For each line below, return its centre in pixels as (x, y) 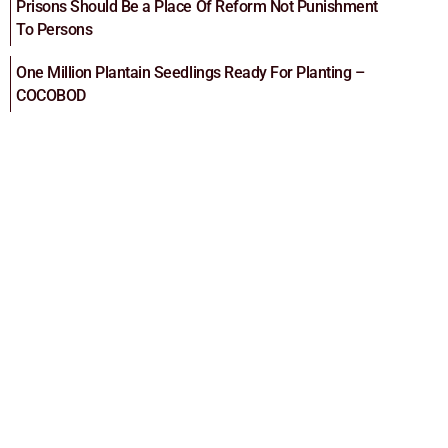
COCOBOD (51, 96)
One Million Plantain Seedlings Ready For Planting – (190, 73)
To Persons (54, 30)
